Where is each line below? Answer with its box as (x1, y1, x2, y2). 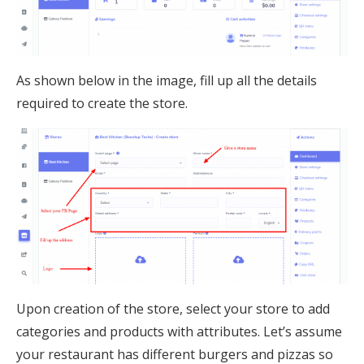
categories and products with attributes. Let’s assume (16, 322, 342, 340)
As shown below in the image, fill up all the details (16, 71, 317, 89)
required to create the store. (16, 94, 188, 112)
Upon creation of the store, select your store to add (16, 299, 330, 318)
